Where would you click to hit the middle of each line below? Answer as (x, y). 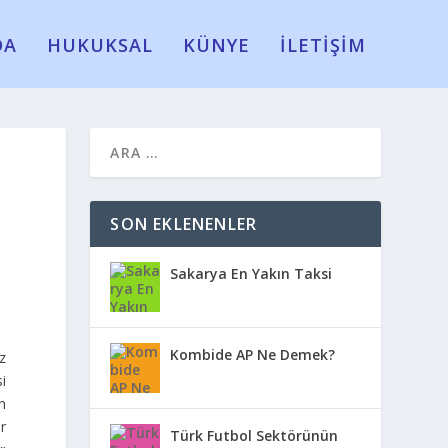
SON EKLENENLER (184, 223)
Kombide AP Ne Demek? (253, 354)
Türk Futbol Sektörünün (254, 435)
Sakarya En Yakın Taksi (251, 273)
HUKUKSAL (99, 44)
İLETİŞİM (322, 44)
